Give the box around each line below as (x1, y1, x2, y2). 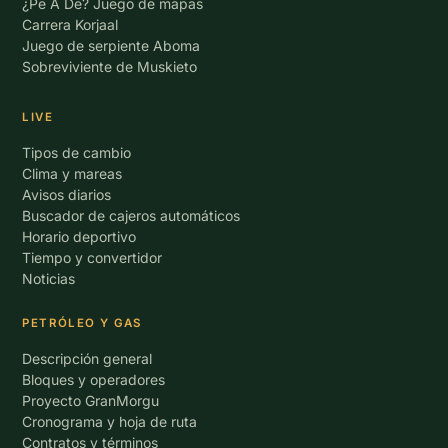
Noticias (22, 270, 76, 287)
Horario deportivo (22, 228, 137, 245)
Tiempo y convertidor (22, 249, 163, 266)
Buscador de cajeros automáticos (22, 207, 241, 224)
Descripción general (22, 350, 153, 367)
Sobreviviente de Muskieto (22, 58, 198, 75)
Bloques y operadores (22, 371, 166, 388)
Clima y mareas (22, 165, 123, 182)
